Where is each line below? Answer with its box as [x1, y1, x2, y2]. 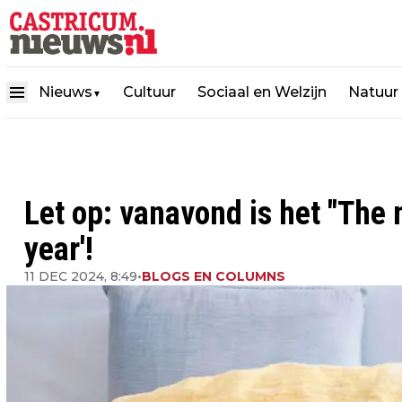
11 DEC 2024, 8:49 [24, 268, 137, 284]
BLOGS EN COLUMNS [142, 268, 285, 284]
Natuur [348, 83, 398, 100]
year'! [24, 231, 93, 268]
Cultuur [123, 83, 176, 100]
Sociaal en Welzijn [197, 83, 327, 100]
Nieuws [39, 83, 92, 100]
